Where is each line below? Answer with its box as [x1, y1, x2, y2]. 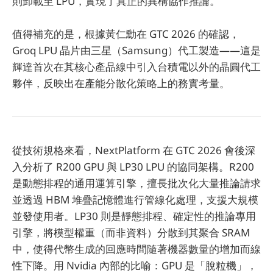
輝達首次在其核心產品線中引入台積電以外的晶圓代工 [12, 59, 261, 74]
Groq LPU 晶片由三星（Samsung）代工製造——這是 [12, 43, 261, 57]
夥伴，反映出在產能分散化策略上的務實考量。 [12, 76, 230, 90]
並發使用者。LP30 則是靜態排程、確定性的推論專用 [12, 208, 256, 223]
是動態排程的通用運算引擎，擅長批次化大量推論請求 [12, 175, 261, 190]
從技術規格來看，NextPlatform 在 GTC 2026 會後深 [12, 143, 255, 157]
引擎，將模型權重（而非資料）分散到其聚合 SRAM [12, 225, 250, 239]
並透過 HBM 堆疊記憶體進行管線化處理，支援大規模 [12, 192, 258, 207]
